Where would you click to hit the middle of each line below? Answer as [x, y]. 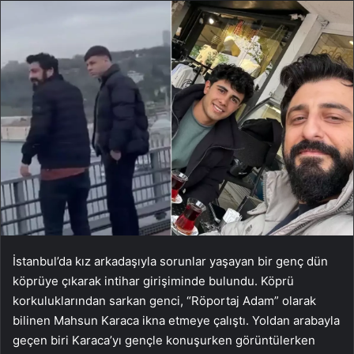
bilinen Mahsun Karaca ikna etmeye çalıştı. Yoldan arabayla [176, 321]
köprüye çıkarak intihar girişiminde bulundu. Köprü [153, 281]
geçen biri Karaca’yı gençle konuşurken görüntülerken [164, 341]
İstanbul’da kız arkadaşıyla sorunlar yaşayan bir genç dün [170, 262]
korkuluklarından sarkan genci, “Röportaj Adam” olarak [164, 301]
